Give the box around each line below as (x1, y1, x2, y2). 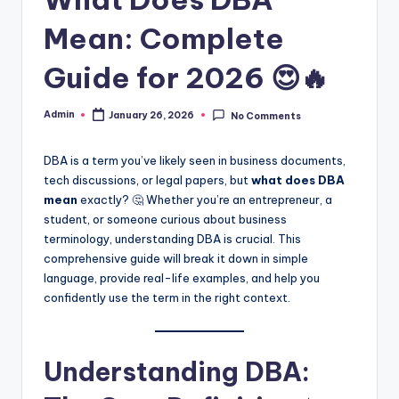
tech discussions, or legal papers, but (44, 173, 251, 188)
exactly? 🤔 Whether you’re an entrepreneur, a (77, 192, 332, 208)
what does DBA (251, 173, 345, 188)
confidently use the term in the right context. (44, 290, 290, 305)
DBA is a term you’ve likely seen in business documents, (44, 153, 346, 168)
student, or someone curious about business (44, 212, 287, 227)
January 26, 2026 (109, 110, 195, 122)
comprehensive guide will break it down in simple (44, 251, 308, 266)
